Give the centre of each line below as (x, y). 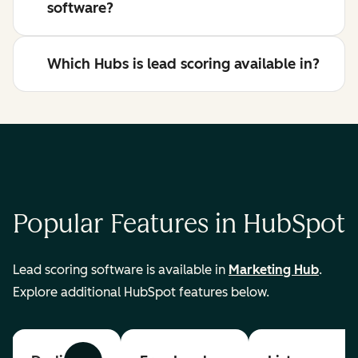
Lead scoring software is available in (121, 270)
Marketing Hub (274, 270)
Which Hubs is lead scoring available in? (183, 64)
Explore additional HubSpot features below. (141, 292)
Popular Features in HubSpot (179, 223)
